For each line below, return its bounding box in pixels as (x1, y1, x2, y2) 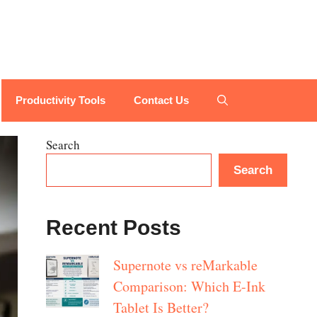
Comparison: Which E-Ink (113, 277, 265, 296)
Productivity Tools (15, 94, 105, 107)
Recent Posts (45, 216, 181, 240)
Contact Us (133, 94, 189, 107)
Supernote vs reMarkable (113, 255, 258, 275)
